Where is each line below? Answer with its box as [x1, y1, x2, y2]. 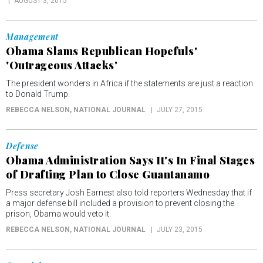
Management [6, 31, 59, 42]
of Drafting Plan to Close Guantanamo [6, 167, 210, 181]
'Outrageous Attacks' [6, 58, 117, 72]
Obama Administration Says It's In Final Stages [6, 153, 255, 167]
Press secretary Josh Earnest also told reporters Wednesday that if [6, 188, 252, 197]
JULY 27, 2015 [157, 106, 203, 114]
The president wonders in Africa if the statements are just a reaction [6, 79, 253, 88]
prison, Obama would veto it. [6, 209, 111, 218]
